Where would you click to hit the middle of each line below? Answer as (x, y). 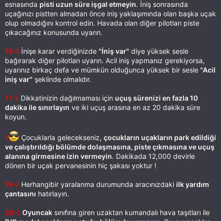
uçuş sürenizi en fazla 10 (156, 98)
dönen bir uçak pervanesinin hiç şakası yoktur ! (81, 166)
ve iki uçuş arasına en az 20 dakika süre (135, 107)
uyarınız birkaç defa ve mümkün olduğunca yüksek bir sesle (103, 70)
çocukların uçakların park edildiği (160, 137)
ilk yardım (193, 184)
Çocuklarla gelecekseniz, (61, 137)
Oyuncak (37, 212)
